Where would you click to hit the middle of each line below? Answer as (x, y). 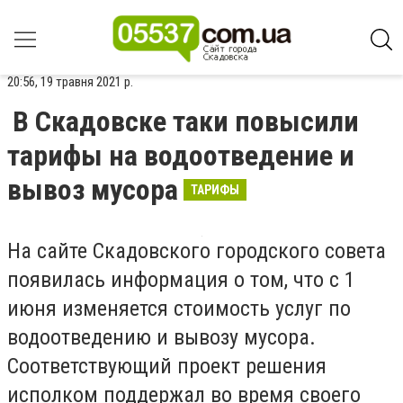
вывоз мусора (93, 190)
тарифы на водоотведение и (181, 156)
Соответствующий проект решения (167, 366)
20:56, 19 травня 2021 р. (70, 82)
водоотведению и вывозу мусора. (161, 337)
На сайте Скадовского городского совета (197, 251)
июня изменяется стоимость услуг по (179, 309)
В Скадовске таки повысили (186, 121)
